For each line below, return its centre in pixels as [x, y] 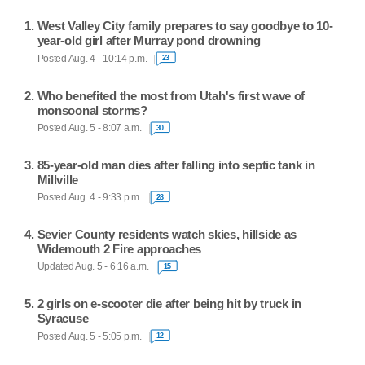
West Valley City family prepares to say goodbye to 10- [185, 26]
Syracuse [63, 319]
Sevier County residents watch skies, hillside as [167, 234]
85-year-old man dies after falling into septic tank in [176, 165]
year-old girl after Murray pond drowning [149, 41]
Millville [58, 179]
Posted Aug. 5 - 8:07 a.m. [89, 128]
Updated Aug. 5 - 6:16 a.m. [93, 267]
